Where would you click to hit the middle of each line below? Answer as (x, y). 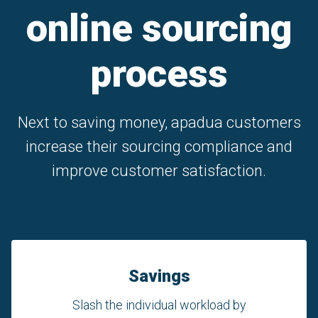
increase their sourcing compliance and (159, 147)
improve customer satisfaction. (159, 171)
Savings (159, 276)
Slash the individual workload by (159, 305)
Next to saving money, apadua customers (159, 123)
